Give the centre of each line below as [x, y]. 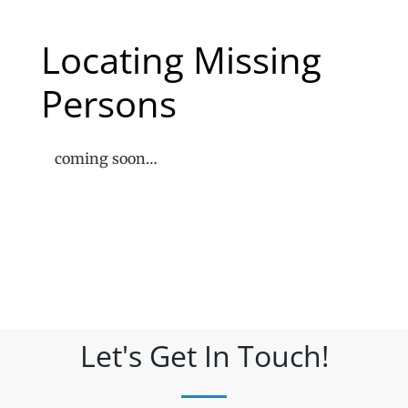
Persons [109, 103]
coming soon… [106, 158]
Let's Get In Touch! [204, 356]
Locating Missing [181, 60]
